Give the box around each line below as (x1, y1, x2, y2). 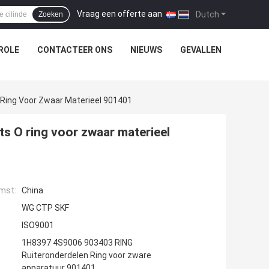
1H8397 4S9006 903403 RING (22, 238, 133, 248)
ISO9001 (22, 220, 54, 231)
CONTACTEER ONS (37, 45, 112, 55)
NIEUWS (130, 45, 162, 55)
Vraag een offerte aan (77, 8, 162, 19)
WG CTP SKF (22, 203, 69, 213)
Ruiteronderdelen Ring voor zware (22, 250, 151, 261)
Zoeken (38, 10, 63, 19)
